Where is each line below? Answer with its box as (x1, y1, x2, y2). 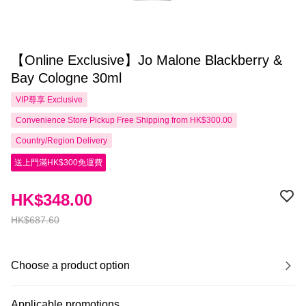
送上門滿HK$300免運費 (14, 158, 102, 167)
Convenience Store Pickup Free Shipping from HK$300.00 (16, 115, 232, 125)
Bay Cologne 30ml (11, 70, 122, 85)
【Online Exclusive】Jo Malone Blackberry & (11, 53, 282, 68)
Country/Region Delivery (16, 136, 107, 145)
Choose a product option (11, 260, 130, 271)
